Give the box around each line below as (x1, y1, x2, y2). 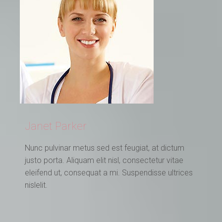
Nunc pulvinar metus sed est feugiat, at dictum (25, 143, 184, 153)
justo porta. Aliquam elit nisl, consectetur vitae (25, 155, 183, 165)
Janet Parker (25, 119, 87, 132)
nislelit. (25, 180, 48, 190)
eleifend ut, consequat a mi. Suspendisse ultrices (25, 167, 193, 177)
